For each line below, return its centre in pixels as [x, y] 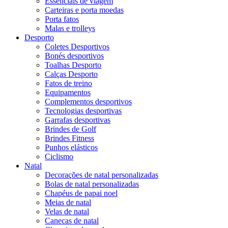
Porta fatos [62, 19]
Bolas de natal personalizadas [92, 184]
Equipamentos [68, 92]
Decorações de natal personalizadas [102, 175]
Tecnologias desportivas [83, 110]
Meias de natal [68, 202]
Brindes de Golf [70, 129]
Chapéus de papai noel [81, 193]
